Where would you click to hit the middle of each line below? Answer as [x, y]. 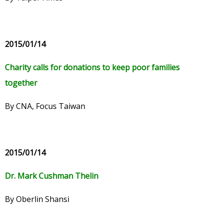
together [21, 83]
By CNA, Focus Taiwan [45, 106]
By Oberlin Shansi [37, 199]
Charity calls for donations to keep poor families [92, 68]
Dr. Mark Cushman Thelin [52, 176]
